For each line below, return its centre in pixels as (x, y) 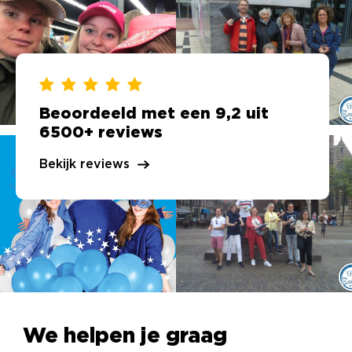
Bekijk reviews (84, 165)
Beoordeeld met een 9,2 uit (154, 114)
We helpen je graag (125, 337)
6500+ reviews (101, 133)
